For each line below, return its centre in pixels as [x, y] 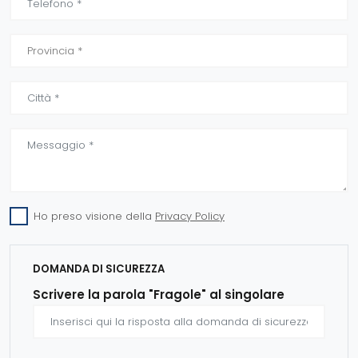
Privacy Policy [190, 216]
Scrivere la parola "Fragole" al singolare [159, 294]
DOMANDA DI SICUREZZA [99, 269]
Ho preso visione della [94, 216]
